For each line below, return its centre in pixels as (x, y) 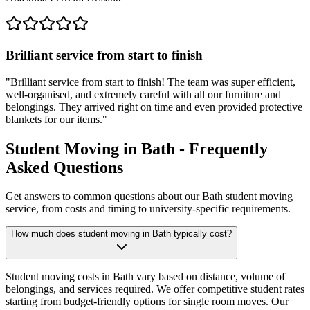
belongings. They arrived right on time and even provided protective (154, 107)
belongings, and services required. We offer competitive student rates (155, 289)
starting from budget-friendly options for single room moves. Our (147, 302)
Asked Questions (64, 167)
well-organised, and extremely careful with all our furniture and (143, 94)
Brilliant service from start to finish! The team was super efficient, (153, 82)
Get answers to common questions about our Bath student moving (149, 197)
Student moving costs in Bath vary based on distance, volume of (145, 277)
